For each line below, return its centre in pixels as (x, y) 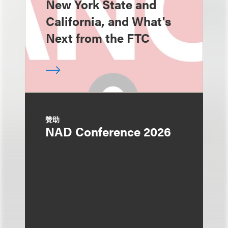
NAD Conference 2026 (108, 131)
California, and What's (108, 21)
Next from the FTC (98, 38)
